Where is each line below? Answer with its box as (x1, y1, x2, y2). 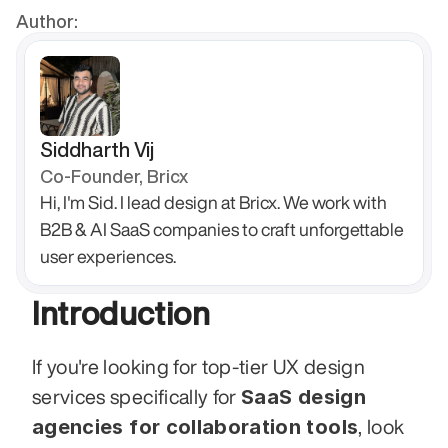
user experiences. (40, 247, 176, 265)
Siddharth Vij (40, 139, 154, 160)
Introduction (32, 297, 211, 329)
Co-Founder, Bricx (40, 167, 188, 185)
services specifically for (32, 386, 242, 407)
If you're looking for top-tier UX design (32, 356, 366, 377)
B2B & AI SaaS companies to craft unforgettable (40, 220, 404, 238)
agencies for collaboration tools (32, 415, 359, 439)
